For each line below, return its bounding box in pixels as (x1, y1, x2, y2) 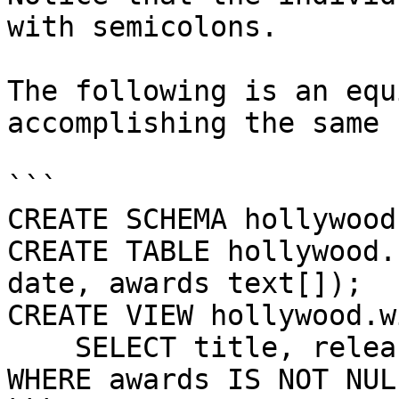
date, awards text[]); (7, 267, 362, 299)
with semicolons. (7, 11, 278, 43)
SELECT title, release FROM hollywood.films (7, 331, 75, 363)
